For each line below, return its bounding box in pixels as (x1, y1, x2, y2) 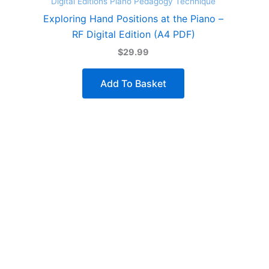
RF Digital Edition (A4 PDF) (71, 28, 195, 40)
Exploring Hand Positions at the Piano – (43, 12, 223, 25)
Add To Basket (100, 77, 166, 89)
